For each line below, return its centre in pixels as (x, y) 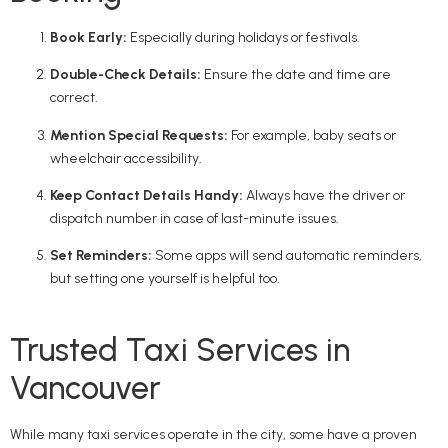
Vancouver (85, 388)
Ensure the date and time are (296, 75)
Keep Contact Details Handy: (146, 196)
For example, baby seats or (312, 135)
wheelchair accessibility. (126, 158)
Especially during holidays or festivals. (243, 37)
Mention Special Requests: (139, 135)
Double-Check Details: (125, 75)
